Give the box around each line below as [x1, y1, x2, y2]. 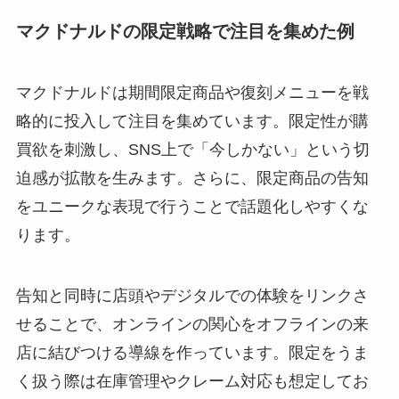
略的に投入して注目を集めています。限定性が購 [15, 112, 369, 131]
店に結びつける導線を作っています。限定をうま [15, 344, 369, 362]
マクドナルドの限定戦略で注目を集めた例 [15, 21, 354, 42]
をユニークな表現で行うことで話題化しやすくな [15, 198, 369, 216]
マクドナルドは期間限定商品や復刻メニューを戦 [15, 84, 369, 102]
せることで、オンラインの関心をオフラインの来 [15, 315, 369, 334]
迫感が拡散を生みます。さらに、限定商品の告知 [15, 169, 369, 188]
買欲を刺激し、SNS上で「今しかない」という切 [15, 141, 370, 159]
